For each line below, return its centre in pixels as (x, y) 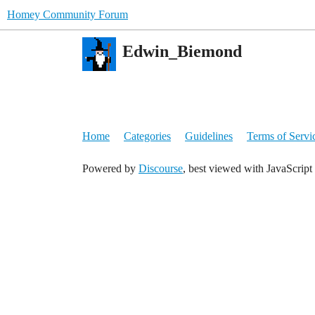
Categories (147, 136)
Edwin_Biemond (182, 51)
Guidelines (209, 136)
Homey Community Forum (67, 14)
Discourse (161, 168)
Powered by (110, 168)
